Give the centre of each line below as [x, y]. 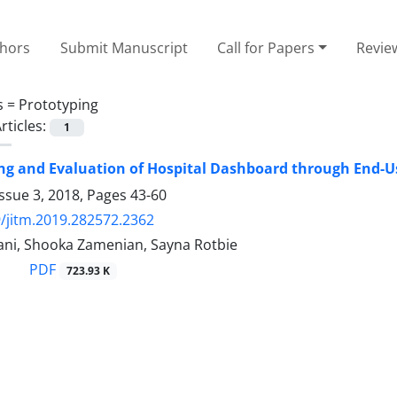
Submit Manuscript [124, 47]
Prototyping [58, 104]
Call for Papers [266, 47]
